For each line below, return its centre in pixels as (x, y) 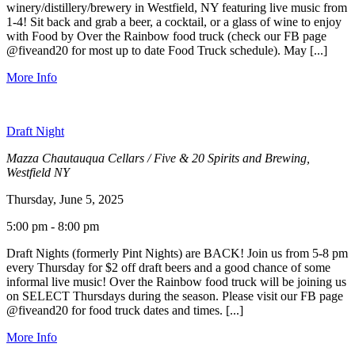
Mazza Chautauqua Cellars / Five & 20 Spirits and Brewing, (158, 158)
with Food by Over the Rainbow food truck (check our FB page (166, 36)
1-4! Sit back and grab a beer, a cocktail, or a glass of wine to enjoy (174, 21)
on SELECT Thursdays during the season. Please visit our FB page (175, 296)
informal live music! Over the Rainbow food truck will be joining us (176, 281)
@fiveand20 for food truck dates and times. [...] (125, 310)
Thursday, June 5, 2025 (65, 199)
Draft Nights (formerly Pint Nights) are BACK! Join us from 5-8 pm (177, 253)
